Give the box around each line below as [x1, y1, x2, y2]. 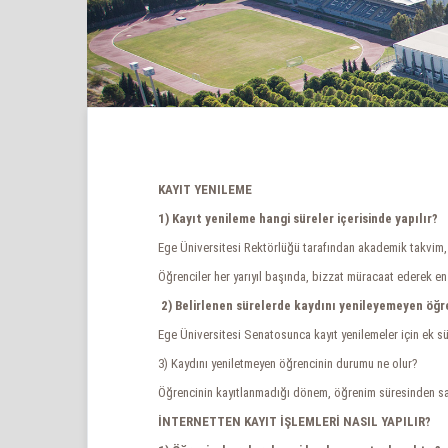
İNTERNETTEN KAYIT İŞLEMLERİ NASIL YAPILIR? [158, 414, 431, 429]
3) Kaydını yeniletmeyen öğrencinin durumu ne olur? [158, 356, 418, 371]
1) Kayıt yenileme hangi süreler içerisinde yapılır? [158, 211, 438, 226]
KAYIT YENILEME [158, 182, 252, 197]
